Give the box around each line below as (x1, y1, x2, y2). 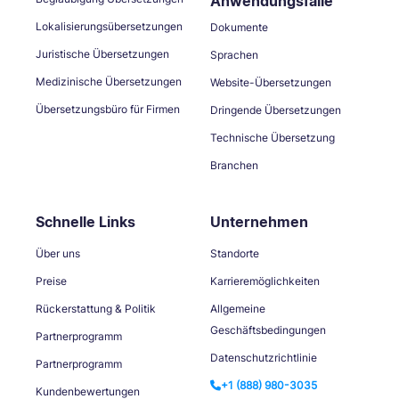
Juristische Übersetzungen (36, 46, 169, 61)
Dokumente (210, 20, 268, 34)
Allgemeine (210, 301, 265, 315)
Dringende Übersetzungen (210, 102, 341, 117)
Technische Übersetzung (210, 130, 335, 144)
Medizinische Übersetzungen (36, 74, 182, 88)
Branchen (210, 158, 258, 172)
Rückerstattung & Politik (36, 301, 156, 315)
